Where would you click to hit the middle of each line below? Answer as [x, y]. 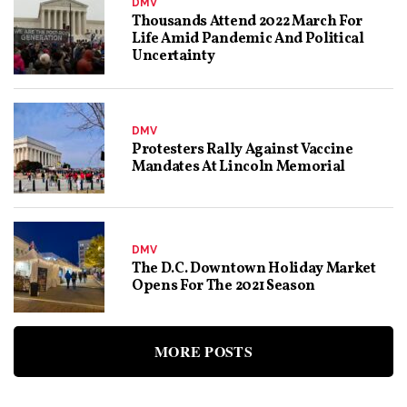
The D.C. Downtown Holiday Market [254, 268]
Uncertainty [174, 57]
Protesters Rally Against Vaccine [243, 149]
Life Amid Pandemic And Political [248, 40]
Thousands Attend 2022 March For [248, 22]
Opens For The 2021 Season [223, 286]
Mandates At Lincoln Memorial [239, 167]
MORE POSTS [203, 352]
